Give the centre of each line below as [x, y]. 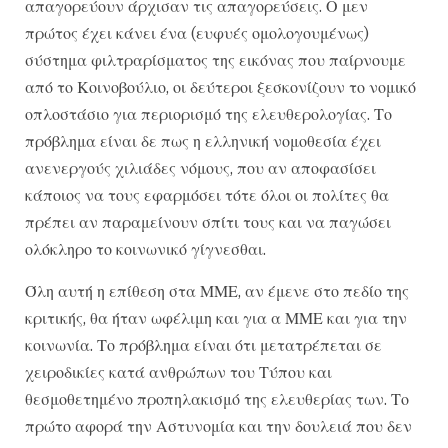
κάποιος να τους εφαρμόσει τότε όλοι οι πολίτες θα [207, 195]
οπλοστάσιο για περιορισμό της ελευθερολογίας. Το [208, 114]
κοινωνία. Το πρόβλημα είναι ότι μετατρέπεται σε [203, 344]
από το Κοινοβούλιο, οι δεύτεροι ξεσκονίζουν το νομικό [220, 87]
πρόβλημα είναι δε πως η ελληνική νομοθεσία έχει [203, 141]
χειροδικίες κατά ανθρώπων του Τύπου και [178, 371]
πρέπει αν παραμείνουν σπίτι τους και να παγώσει [208, 222]
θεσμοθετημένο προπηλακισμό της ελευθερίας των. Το [217, 398]
